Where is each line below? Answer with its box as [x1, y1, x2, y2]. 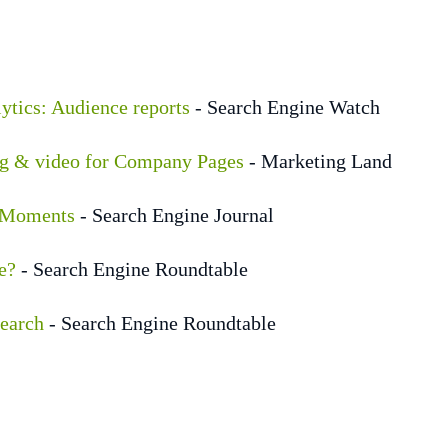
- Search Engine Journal [75, 204, 274, 227]
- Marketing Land [244, 150, 392, 173]
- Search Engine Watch [190, 96, 380, 119]
